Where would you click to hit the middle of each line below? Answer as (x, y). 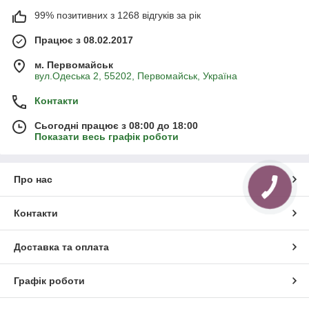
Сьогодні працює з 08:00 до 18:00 (116, 125)
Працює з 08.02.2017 (84, 40)
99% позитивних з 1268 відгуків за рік (118, 15)
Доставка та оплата (61, 247)
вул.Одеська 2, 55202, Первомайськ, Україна (136, 76)
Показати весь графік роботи (107, 136)
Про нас (33, 179)
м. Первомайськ (74, 64)
